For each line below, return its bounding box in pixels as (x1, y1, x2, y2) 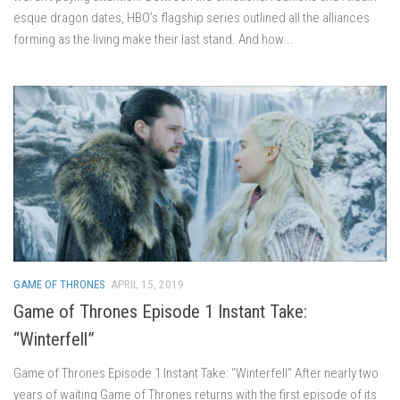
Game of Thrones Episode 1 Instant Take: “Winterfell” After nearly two (13, 364, 379, 381)
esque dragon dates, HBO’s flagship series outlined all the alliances (13, 9, 370, 26)
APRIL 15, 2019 (111, 277, 184, 291)
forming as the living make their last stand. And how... (13, 30, 294, 47)
